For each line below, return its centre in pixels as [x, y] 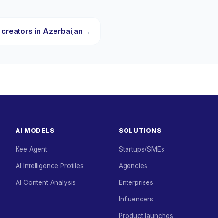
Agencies [133, 166]
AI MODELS [35, 131]
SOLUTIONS [140, 131]
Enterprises [136, 182]
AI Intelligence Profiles [50, 166]
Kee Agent [31, 149]
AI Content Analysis [46, 182]
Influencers [136, 199]
